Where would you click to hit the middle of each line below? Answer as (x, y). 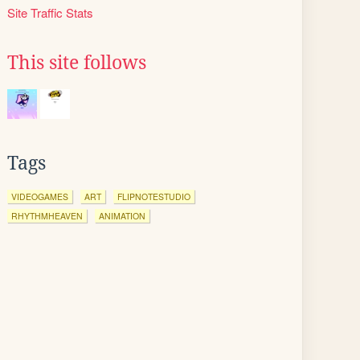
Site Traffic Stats (50, 12)
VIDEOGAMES (40, 196)
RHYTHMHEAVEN (47, 216)
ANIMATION (122, 216)
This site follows (77, 63)
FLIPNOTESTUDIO (154, 196)
